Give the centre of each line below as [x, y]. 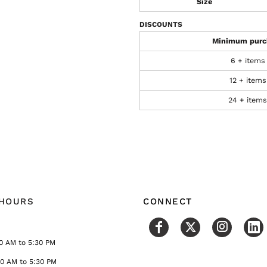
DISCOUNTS [161, 24]
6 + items [248, 60]
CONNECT [168, 201]
